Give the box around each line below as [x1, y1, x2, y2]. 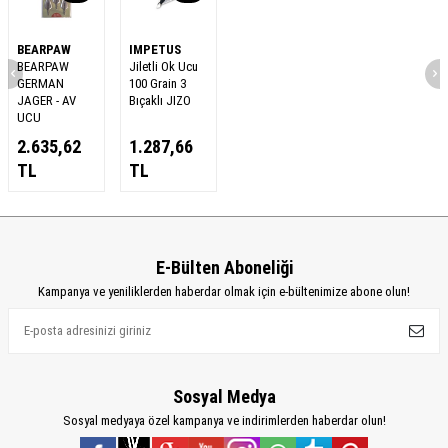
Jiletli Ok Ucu [128, 58, 198, 74]
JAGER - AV [17, 92, 76, 108]
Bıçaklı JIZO [128, 92, 191, 108]
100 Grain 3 [128, 75, 186, 91]
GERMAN [17, 75, 64, 91]
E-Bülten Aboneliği [155, 256, 293, 278]
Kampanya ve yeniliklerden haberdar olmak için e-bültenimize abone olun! [38, 283, 410, 299]
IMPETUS [128, 41, 181, 57]
